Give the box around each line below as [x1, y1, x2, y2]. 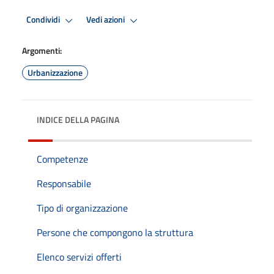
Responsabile [37, 176, 91, 191]
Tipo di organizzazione [37, 200, 128, 215]
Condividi [26, 13, 62, 27]
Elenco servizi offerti [37, 249, 122, 264]
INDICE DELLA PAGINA [37, 113, 119, 126]
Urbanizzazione [28, 65, 83, 79]
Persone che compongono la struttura [37, 224, 193, 240]
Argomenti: [22, 43, 62, 57]
